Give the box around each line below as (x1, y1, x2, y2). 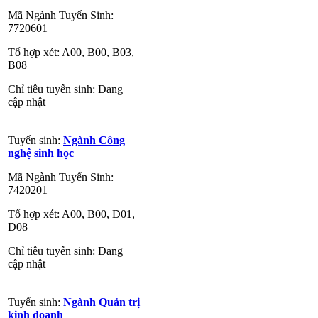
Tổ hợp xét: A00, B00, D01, (8, 207, 135, 220)
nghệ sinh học (8, 146, 74, 159)
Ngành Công (63, 133, 125, 146)
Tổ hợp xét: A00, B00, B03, (8, 45, 134, 58)
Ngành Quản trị (63, 295, 140, 308)
